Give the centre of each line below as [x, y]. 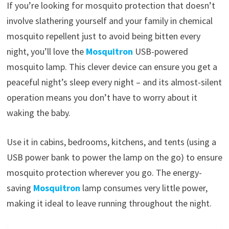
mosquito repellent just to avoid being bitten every [103, 36]
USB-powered [160, 51]
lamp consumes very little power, [144, 188]
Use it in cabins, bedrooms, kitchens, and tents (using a [111, 142]
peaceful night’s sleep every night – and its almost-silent [114, 82]
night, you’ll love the [46, 51]
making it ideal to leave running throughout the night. [109, 203]
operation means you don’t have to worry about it [102, 97]
